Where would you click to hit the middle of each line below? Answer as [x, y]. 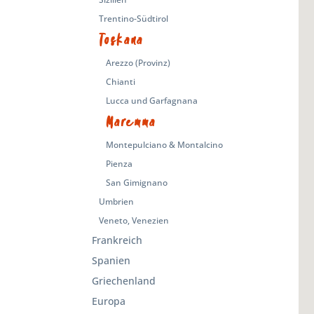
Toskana [121, 40]
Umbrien [116, 201]
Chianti [120, 81]
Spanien [111, 260]
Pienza [119, 163]
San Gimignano [136, 182]
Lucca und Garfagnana [151, 100]
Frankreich [117, 240]
